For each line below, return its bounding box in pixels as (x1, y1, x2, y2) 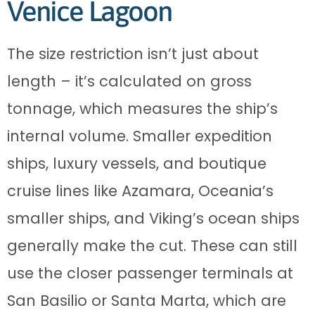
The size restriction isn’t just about (7, 44, 259, 65)
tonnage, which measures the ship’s (7, 98, 278, 120)
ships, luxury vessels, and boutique (7, 153, 266, 174)
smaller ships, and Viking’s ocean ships (7, 208, 300, 229)
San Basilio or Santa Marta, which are (7, 290, 286, 311)
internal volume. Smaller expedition (7, 126, 272, 147)
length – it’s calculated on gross (7, 71, 252, 92)
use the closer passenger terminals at (7, 263, 293, 284)
